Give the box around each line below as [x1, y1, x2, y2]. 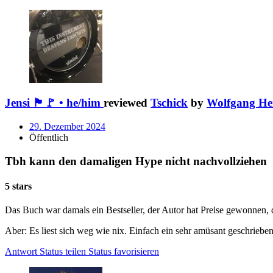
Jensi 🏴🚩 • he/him [5, 96, 101, 110]
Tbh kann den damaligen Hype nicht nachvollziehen [5, 154, 267, 168]
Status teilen [40, 246, 86, 257]
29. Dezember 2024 [29, 121, 105, 132]
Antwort [5, 246, 37, 257]
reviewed [104, 96, 151, 110]
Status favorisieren [88, 246, 159, 257]
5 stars [5, 181, 32, 192]
